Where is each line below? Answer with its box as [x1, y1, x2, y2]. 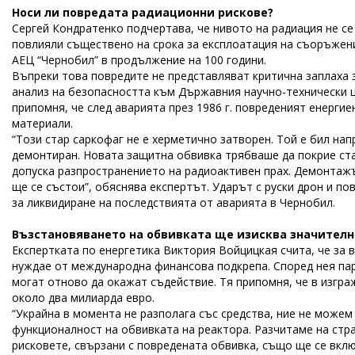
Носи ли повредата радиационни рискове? [12, 5, 273, 20]
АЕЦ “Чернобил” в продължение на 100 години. [12, 52, 266, 67]
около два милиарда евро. [12, 290, 155, 305]
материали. [12, 116, 73, 131]
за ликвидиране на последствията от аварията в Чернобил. [12, 195, 335, 210]
